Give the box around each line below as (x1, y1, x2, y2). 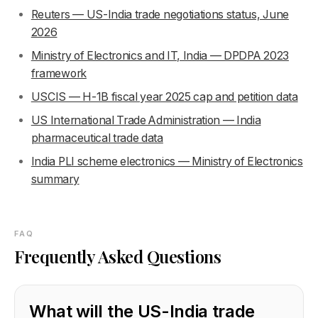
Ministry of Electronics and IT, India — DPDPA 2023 (31, 48, 289, 62)
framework (31, 66, 87, 80)
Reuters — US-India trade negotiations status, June (31, 7, 289, 21)
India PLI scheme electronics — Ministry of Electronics (31, 154, 303, 168)
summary (31, 172, 79, 186)
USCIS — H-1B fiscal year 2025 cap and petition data (31, 89, 298, 104)
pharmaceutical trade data (31, 131, 163, 145)
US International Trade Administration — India (31, 113, 261, 127)
